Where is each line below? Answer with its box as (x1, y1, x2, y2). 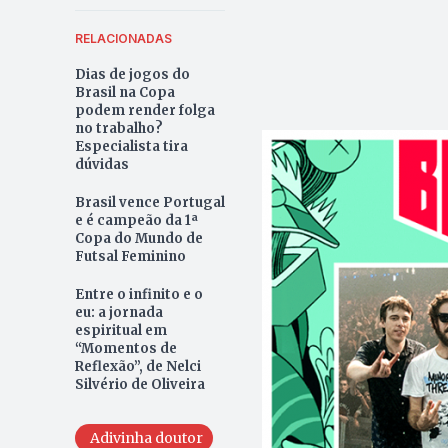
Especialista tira (74, 137, 188, 155)
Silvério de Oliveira (74, 375, 205, 393)
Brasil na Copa (74, 83, 175, 101)
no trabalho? (74, 119, 163, 137)
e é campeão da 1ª (74, 211, 198, 229)
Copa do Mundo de (74, 229, 203, 247)
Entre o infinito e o (74, 285, 203, 303)
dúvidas (74, 155, 129, 173)
